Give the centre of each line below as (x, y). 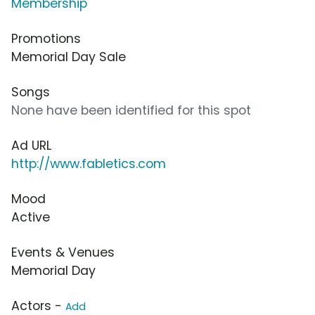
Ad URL (31, 146)
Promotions (46, 39)
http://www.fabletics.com (89, 164)
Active (31, 218)
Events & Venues (63, 253)
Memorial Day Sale (69, 57)
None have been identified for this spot (131, 111)
